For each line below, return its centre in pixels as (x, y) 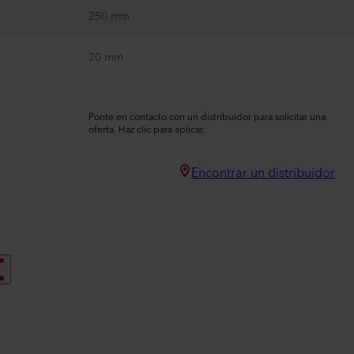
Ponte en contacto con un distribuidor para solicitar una (207, 117)
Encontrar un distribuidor (263, 173)
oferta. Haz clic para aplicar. (147, 130)
